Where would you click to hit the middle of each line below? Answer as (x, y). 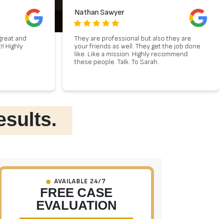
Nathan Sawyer (99, 13)
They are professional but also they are (133, 39)
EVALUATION (76, 206)
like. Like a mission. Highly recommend (131, 54)
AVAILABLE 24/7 (80, 182)
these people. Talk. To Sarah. (117, 62)
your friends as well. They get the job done (137, 46)
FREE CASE (76, 193)
